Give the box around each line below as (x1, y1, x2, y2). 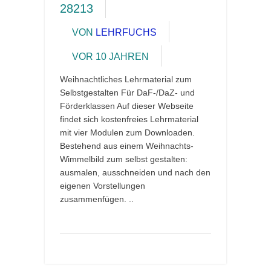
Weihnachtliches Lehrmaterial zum (60, 74, 192, 84)
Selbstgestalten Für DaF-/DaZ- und (60, 88, 195, 97)
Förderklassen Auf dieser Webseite (60, 101, 194, 111)
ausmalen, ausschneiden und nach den (60, 168, 211, 177)
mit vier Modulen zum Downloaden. (60, 128, 195, 137)
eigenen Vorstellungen (60, 181, 145, 191)
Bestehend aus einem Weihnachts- (60, 141, 194, 151)
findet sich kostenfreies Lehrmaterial (60, 114, 198, 124)
